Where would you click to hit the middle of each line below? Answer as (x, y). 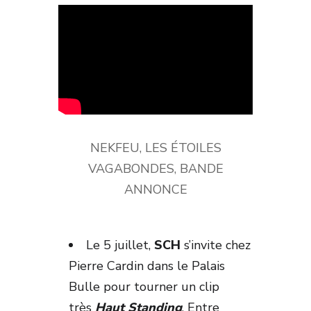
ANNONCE (155, 189)
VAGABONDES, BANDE (155, 168)
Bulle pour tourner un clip (144, 286)
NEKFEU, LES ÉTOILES (155, 148)
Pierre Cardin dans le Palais (147, 266)
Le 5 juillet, (120, 245)
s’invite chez (216, 245)
